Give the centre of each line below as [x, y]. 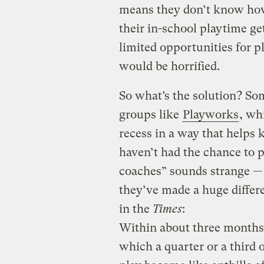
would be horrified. [169, 66]
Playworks [210, 114]
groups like [150, 114]
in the [136, 209]
